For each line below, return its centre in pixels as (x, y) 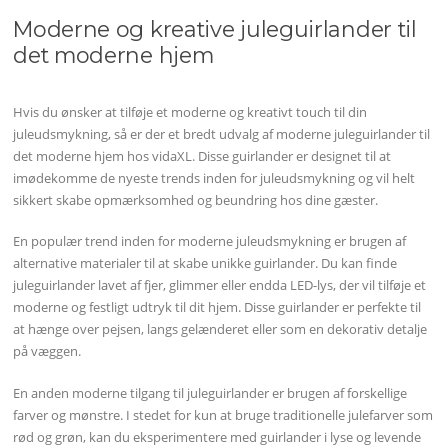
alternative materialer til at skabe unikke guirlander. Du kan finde (205, 263)
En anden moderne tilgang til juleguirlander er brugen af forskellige (210, 392)
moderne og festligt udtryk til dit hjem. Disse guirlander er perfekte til (217, 307)
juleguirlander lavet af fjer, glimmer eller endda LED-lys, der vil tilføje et (220, 285)
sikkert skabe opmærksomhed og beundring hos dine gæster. (196, 199)
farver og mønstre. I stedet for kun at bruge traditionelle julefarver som (223, 414)
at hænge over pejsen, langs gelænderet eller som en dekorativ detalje (220, 329)
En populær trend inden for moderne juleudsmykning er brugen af (210, 241)
